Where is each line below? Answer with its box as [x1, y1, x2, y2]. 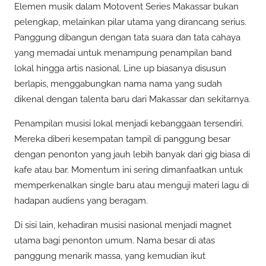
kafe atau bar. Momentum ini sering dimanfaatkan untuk [14, 164, 243, 175]
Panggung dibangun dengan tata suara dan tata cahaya [14, 31, 240, 43]
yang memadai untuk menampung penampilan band [14, 47, 232, 58]
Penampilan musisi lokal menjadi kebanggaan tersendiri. [14, 118, 243, 129]
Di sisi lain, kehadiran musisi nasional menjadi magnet [14, 220, 232, 231]
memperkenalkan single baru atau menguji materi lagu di [14, 179, 249, 191]
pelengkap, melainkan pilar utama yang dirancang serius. [14, 16, 246, 27]
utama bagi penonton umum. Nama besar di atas [14, 235, 215, 246]
